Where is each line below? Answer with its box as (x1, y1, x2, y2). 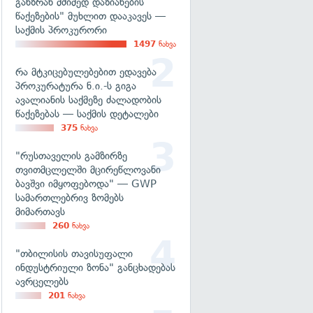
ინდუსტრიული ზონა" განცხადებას (15, 261, 175, 274)
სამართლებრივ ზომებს (15, 191, 124, 204)
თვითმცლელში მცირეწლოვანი (15, 163, 161, 176)
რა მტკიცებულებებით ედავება (15, 66, 156, 78)
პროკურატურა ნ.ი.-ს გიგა (15, 80, 136, 92)
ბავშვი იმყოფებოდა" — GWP (15, 177, 156, 190)
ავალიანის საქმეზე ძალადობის (15, 94, 161, 106)
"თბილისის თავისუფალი (15, 247, 133, 260)
